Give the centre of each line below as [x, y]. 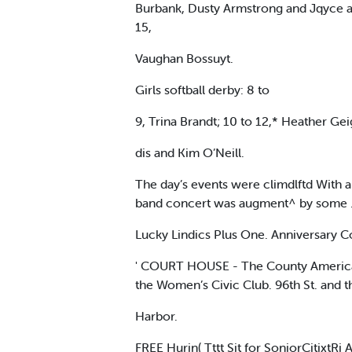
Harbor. [156, 315]
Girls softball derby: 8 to [202, 89]
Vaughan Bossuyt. [184, 58]
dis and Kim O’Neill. [190, 152]
